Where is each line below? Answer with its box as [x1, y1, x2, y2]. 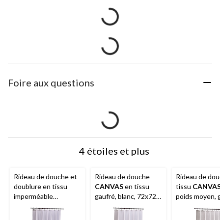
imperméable [14, 192, 53, 200]
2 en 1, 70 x [42, 201, 78, 210]
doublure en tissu [14, 182, 67, 191]
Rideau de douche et [14, 172, 77, 181]
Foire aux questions [8, 76, 94, 88]
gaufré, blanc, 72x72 [95, 192, 156, 200]
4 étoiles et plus [79, 144, 149, 157]
